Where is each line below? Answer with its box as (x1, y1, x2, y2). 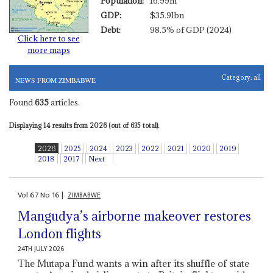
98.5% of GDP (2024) (149, 24, 232, 36)
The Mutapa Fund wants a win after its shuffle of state (18, 257, 250, 270)
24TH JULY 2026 (18, 243, 65, 255)
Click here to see (17, 33, 80, 44)
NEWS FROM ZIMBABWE (15, 75, 96, 85)
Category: (221, 73, 254, 82)
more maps (27, 44, 70, 56)
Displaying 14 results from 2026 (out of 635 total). (9, 121, 159, 130)
